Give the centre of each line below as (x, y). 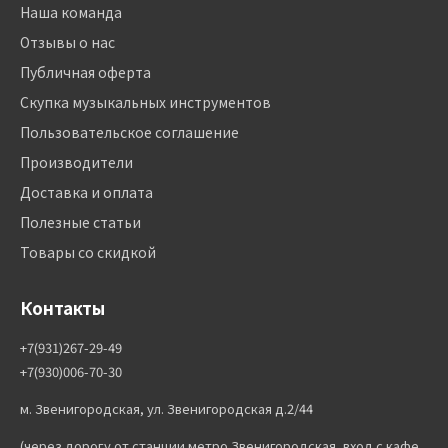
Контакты (62, 307)
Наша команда (71, 12)
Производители (76, 162)
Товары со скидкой (88, 252)
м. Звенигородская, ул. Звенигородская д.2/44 (166, 408)
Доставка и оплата (86, 192)
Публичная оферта (85, 72)
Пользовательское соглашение (129, 132)
